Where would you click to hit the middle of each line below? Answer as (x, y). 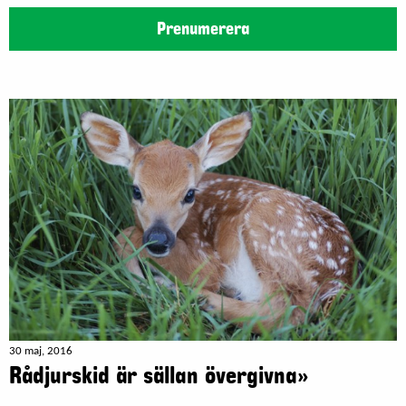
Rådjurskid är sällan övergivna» (159, 377)
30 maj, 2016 (41, 352)
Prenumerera (203, 29)
